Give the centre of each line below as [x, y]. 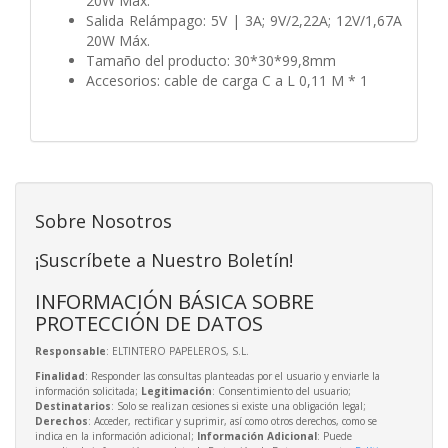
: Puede [334, 435]
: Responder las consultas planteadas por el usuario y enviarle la [232, 375]
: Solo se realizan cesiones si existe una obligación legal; [238, 405]
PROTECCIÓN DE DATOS [149, 322]
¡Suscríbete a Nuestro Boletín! [164, 259]
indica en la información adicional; [116, 435]
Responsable [70, 350]
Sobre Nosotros [103, 220]
